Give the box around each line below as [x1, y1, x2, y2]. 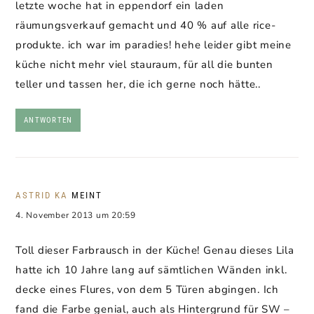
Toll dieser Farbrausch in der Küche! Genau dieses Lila [15, 243, 294, 257]
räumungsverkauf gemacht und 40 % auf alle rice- [15, 18, 276, 32]
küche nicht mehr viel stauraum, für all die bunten [15, 57, 273, 71]
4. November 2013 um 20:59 [15, 210, 136, 221]
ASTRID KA [15, 190, 68, 200]
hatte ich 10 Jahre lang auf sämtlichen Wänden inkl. [15, 263, 287, 277]
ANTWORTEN [24, 116, 73, 125]
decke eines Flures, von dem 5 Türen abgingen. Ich [15, 282, 279, 296]
